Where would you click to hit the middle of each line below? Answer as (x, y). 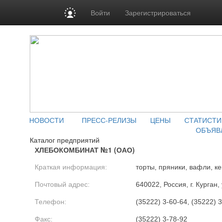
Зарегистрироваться (158, 12)
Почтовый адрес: (62, 184)
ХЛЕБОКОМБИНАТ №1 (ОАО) (85, 150)
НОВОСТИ (47, 120)
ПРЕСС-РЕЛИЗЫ (109, 120)
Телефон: (51, 202)
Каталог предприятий (65, 140)
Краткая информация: (71, 167)
